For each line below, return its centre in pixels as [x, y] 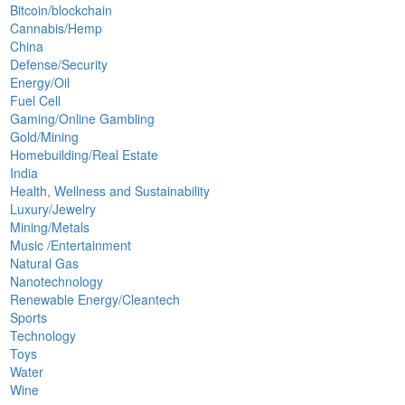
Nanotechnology [57, 281]
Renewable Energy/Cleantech [95, 299]
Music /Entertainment [71, 245]
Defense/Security [59, 64]
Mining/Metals [50, 226]
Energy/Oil [40, 82]
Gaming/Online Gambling [83, 118]
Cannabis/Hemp [57, 28]
